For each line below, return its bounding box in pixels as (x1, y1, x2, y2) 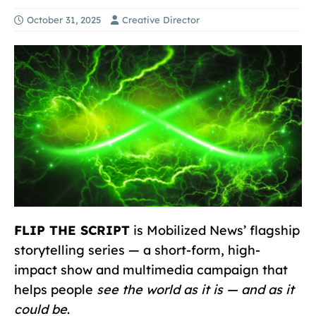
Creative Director (122, 13, 200, 25)
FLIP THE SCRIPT (14, 222, 130, 239)
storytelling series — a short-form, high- (14, 242, 260, 259)
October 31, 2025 (27, 13, 101, 25)
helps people (14, 281, 97, 298)
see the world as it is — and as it (97, 281, 294, 298)
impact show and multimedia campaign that (14, 262, 288, 279)
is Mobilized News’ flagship (130, 222, 300, 239)
